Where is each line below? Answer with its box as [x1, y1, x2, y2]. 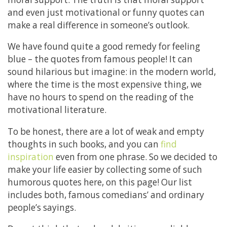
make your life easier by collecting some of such [8, 163, 202, 175]
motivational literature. [8, 104, 106, 116]
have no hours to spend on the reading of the [8, 91, 194, 103]
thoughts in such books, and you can [8, 138, 161, 150]
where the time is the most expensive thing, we [8, 79, 202, 91]
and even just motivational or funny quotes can [8, 7, 205, 19]
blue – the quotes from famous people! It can [8, 53, 193, 65]
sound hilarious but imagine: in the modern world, [8, 66, 216, 78]
